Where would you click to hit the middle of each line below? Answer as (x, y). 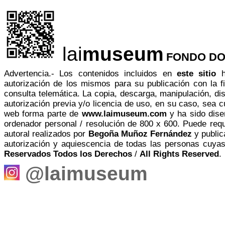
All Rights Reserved (179, 154)
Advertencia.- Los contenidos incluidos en (90, 74)
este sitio (196, 74)
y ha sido (189, 114)
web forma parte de (41, 114)
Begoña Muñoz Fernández (140, 134)
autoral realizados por (46, 134)
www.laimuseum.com (124, 114)
